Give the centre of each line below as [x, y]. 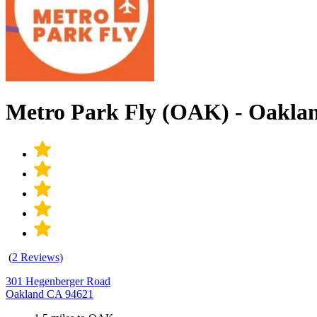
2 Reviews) [38, 257]
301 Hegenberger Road [58, 281]
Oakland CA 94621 [50, 294]
